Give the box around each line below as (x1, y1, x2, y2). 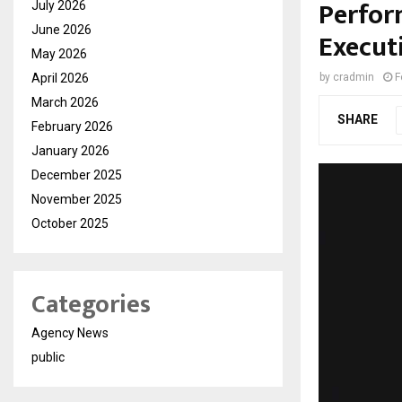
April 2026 (31, 71, 89, 86)
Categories (31, 284, 151, 327)
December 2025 (31, 168, 122, 183)
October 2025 (31, 216, 109, 232)
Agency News (31, 326, 109, 341)
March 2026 (31, 95, 99, 110)
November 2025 (31, 192, 122, 207)
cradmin (333, 71, 374, 84)
